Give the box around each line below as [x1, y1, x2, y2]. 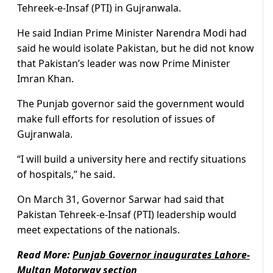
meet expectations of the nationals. [17, 223, 180, 237]
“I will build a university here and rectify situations [17, 152, 246, 166]
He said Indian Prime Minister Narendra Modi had [17, 26, 247, 40]
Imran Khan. [17, 72, 74, 86]
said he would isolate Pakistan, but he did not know [17, 41, 254, 55]
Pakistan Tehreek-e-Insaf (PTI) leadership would [17, 208, 236, 222]
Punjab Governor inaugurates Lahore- [73, 248, 250, 262]
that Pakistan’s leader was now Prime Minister [17, 57, 230, 71]
